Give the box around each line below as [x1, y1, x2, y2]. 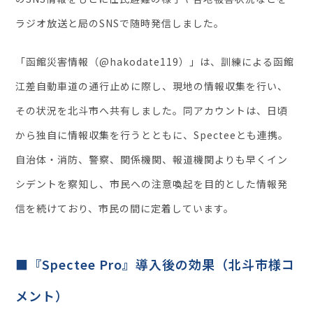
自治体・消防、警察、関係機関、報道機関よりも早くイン [15, 152, 289, 167]
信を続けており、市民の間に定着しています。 [15, 201, 235, 216]
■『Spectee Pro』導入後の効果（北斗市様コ [15, 255, 296, 274]
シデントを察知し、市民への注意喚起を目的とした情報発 [15, 177, 289, 191]
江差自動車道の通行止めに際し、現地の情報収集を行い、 [15, 79, 289, 94]
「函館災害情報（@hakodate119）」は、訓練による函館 [15, 54, 295, 69]
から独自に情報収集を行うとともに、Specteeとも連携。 [15, 128, 289, 143]
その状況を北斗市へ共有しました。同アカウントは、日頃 [15, 103, 289, 118]
